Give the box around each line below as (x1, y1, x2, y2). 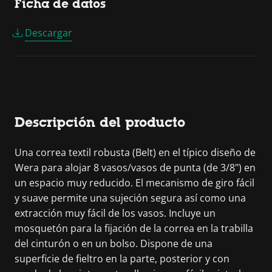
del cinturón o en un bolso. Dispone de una (15, 237, 212, 250)
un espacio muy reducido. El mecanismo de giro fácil (15, 176, 254, 189)
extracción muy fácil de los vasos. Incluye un (15, 206, 216, 220)
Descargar (25, 26, 72, 39)
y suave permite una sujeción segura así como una (15, 191, 246, 205)
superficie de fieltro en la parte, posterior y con (15, 252, 229, 265)
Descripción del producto (15, 115, 185, 130)
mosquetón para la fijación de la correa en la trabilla (15, 222, 253, 235)
